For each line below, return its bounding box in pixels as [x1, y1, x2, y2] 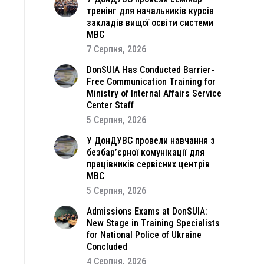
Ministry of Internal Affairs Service [87, 88, 222, 99]
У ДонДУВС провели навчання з [87, 135, 215, 146]
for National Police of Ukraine [87, 229, 202, 240]
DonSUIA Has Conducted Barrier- [87, 64, 214, 75]
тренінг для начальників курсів [87, 5, 214, 16]
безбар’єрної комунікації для [87, 147, 204, 158]
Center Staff [87, 100, 134, 111]
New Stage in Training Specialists [87, 217, 220, 229]
